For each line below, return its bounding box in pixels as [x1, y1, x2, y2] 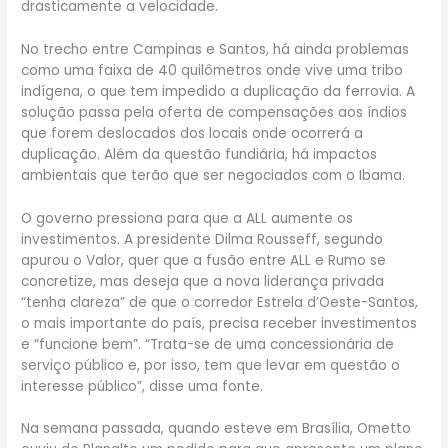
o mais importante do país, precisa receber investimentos [21, 313, 418, 333]
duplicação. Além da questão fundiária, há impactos [21, 144, 378, 164]
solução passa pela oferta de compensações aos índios [21, 102, 408, 122]
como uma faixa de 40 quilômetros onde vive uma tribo [21, 60, 404, 80]
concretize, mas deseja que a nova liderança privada [21, 271, 385, 291]
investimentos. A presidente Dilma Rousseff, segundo [21, 229, 384, 249]
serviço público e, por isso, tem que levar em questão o [21, 355, 401, 375]
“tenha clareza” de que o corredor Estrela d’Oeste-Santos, [21, 292, 419, 312]
